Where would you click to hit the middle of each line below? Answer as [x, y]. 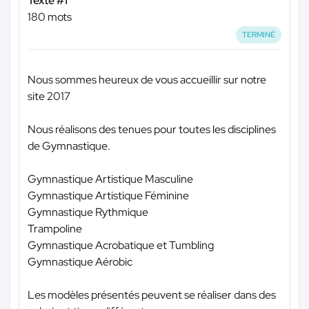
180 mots [50, 17]
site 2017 [49, 96]
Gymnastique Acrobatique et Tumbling [121, 245]
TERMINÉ [259, 34]
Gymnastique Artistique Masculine [110, 179]
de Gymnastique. [69, 146]
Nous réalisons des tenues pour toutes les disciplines [152, 129]
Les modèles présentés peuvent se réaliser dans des [152, 295]
